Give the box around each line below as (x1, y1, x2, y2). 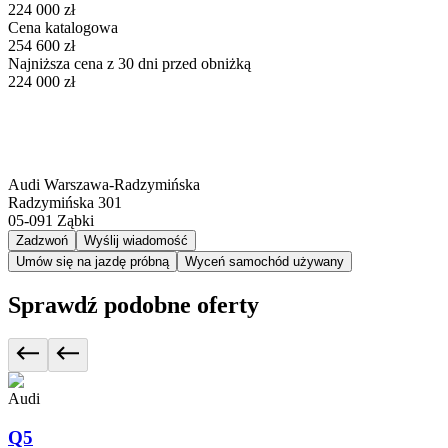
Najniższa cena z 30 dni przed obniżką (8, 54, 251, 72)
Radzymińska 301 (8, 193, 122, 211)
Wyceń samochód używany (185, 253, 344, 269)
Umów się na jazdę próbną (16, 253, 169, 269)
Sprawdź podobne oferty (8, 291, 259, 318)
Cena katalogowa (8, 18, 118, 36)
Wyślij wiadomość (84, 232, 188, 248)
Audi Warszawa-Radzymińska (8, 175, 200, 193)
